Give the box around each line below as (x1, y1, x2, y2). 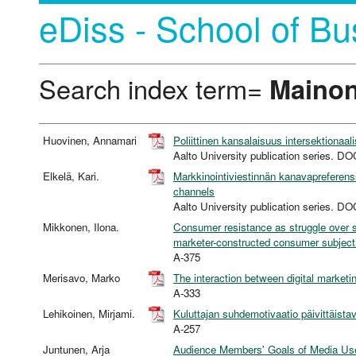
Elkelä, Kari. (43, 168, 103, 184)
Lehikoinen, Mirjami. (43, 306, 138, 322)
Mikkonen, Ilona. (43, 219, 122, 235)
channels (173, 184, 215, 199)
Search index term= (39, 69, 269, 106)
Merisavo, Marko (43, 270, 123, 286)
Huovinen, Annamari (43, 133, 140, 149)
